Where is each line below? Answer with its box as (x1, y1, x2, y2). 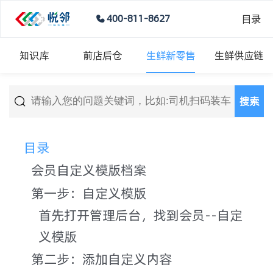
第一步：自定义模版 (30, 183, 146, 202)
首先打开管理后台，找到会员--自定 (38, 205, 243, 224)
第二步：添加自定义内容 (30, 249, 172, 268)
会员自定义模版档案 (30, 160, 146, 179)
